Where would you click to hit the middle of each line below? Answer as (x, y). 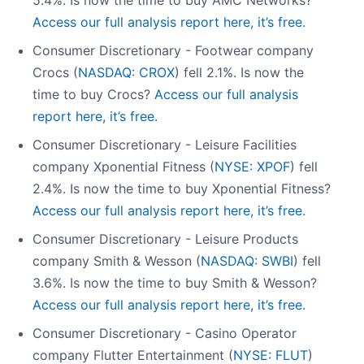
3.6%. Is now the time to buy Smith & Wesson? (175, 283)
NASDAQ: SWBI (247, 261)
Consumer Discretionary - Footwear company (173, 51)
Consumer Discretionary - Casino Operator (165, 334)
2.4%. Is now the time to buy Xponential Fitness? (182, 189)
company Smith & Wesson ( (117, 261)
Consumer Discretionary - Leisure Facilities (165, 145)
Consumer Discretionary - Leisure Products (165, 239)
